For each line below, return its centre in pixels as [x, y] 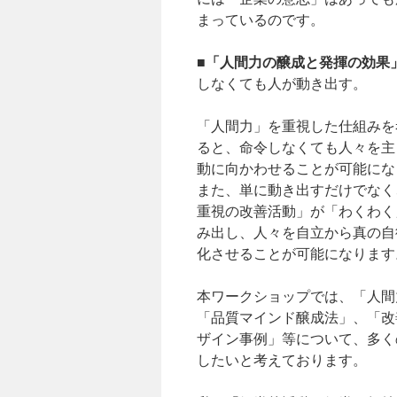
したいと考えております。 [282, 359]
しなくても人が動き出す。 [282, 82]
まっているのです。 [261, 19]
